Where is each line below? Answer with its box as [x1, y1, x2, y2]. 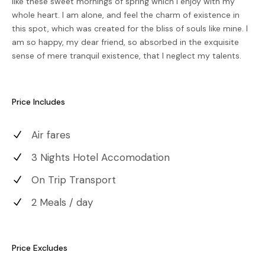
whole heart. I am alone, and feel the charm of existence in [12, 9, 240, 20]
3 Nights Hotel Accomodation [31, 150, 170, 164]
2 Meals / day [31, 195, 93, 209]
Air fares [31, 128, 70, 141]
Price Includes [12, 96, 65, 107]
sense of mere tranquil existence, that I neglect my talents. [12, 50, 241, 61]
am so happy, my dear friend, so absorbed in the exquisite [12, 36, 239, 47]
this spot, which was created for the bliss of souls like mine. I [12, 22, 248, 34]
